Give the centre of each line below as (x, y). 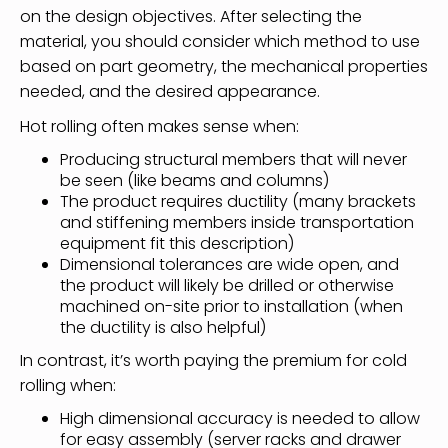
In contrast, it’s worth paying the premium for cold (213, 360)
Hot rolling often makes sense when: (159, 126)
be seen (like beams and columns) (194, 180)
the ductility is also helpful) (163, 327)
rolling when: (68, 385)
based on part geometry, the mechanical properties (224, 66)
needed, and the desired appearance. (170, 91)
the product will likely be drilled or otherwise (227, 285)
